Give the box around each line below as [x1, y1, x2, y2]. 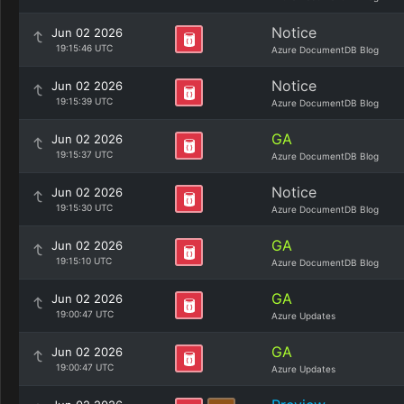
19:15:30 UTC [55, 202, 113, 213]
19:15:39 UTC [55, 96, 113, 106]
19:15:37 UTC [55, 149, 113, 160]
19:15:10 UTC [55, 255, 112, 266]
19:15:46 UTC [55, 42, 113, 53]
